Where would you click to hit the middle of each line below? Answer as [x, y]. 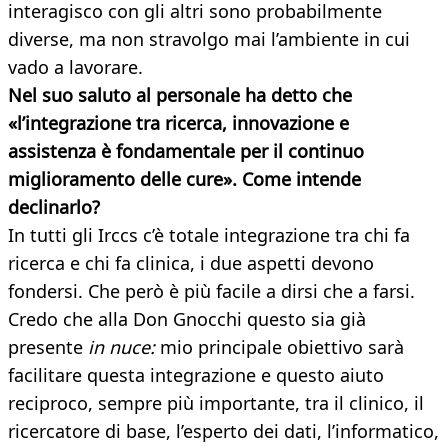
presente [48, 347]
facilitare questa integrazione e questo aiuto [196, 375]
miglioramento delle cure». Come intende [184, 179]
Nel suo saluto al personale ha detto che [180, 95]
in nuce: [121, 347]
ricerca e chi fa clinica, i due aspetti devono [191, 263]
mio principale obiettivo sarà [279, 347]
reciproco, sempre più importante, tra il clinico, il [216, 403]
